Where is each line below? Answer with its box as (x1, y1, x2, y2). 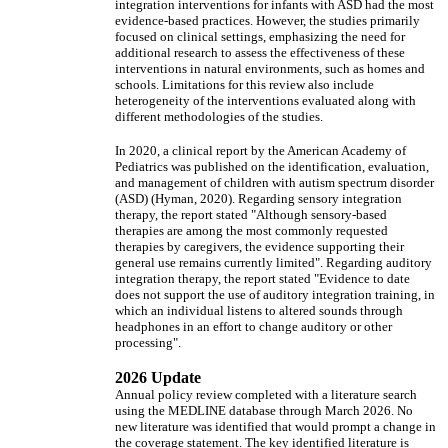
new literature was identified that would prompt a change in (115, 419, 436, 434)
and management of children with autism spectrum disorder (115, 175, 434, 190)
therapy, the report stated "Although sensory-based (115, 207, 387, 222)
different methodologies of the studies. (115, 109, 323, 124)
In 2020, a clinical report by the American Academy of (115, 143, 406, 158)
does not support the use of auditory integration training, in (115, 287, 435, 302)
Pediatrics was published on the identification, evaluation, (115, 159, 429, 174)
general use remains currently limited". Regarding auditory (115, 255, 432, 270)
